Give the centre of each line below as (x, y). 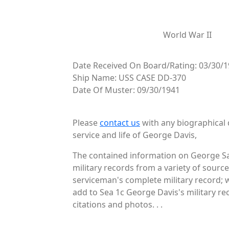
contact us (120, 122)
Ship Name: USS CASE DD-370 (129, 77)
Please (86, 122)
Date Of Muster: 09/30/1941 (126, 90)
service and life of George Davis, (135, 135)
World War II (188, 35)
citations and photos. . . (118, 204)
